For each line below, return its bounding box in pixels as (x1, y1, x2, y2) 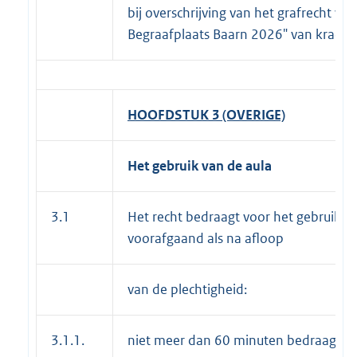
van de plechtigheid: (127, 280, 247, 298)
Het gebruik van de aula (127, 156, 272, 175)
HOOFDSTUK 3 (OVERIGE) (127, 105, 285, 124)
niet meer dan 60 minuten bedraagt (127, 331, 341, 349)
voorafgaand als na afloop (127, 229, 284, 247)
